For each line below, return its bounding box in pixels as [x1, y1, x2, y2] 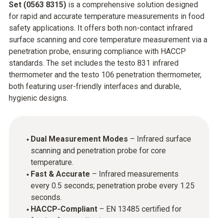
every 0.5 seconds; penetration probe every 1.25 [31, 181, 195, 190]
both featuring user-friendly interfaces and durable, [9, 82, 181, 91]
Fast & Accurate [31, 169, 90, 179]
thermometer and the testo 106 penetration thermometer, [9, 70, 201, 79]
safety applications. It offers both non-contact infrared [9, 23, 193, 33]
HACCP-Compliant [31, 204, 97, 214]
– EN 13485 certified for [97, 204, 182, 214]
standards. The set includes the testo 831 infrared [9, 58, 179, 68]
